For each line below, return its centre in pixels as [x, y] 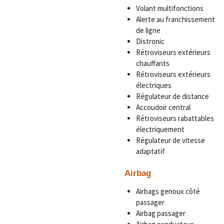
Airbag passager [160, 213]
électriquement [160, 129]
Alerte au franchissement [175, 19]
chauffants [152, 63]
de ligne [148, 30]
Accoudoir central [163, 107]
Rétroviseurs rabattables [175, 118]
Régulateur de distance [172, 96]
